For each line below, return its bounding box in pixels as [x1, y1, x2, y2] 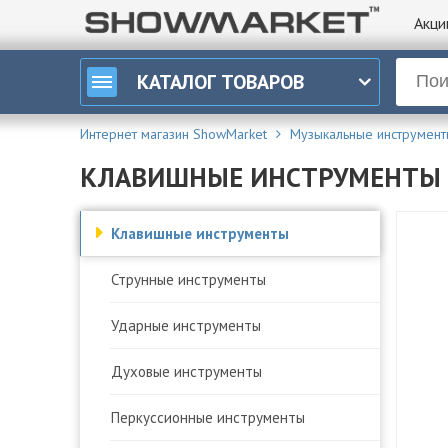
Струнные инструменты [111, 269, 266, 289]
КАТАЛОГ [137, 68, 216, 95]
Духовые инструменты [111, 361, 262, 381]
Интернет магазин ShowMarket [80, 124, 267, 143]
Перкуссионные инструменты [111, 407, 305, 427]
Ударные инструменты [111, 315, 261, 335]
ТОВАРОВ [221, 68, 304, 95]
